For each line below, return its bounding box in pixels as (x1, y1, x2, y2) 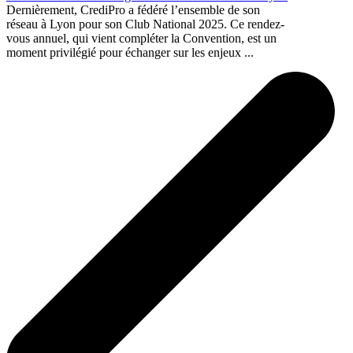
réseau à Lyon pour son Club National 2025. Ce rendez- (6, 17, 284, 31)
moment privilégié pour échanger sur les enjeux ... (6, 45, 254, 59)
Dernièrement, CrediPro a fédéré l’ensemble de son (6, 2, 260, 17)
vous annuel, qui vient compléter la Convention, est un (6, 31, 277, 45)
